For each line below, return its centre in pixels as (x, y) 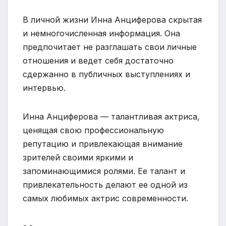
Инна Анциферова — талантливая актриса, (111, 116)
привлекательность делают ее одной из (105, 184)
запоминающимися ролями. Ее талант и (104, 171)
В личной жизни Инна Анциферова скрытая (112, 19)
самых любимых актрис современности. (105, 198)
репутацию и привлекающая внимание (103, 144)
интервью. (44, 88)
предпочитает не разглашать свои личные (110, 47)
